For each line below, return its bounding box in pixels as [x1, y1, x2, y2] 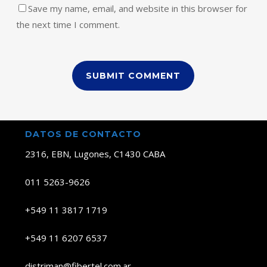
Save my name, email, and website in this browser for [27, 2, 247, 15]
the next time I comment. [15, 18, 120, 31]
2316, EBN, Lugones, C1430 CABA [24, 148, 165, 160]
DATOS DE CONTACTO [24, 129, 141, 140]
